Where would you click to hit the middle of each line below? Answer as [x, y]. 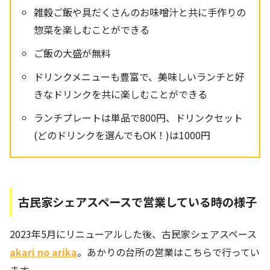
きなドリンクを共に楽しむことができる [121, 94]
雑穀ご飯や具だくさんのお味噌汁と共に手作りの [140, 12]
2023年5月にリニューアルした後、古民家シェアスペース [133, 234]
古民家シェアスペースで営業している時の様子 [137, 202]
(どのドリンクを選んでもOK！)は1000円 [122, 135]
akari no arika [43, 252]
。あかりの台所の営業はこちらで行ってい [168, 252]
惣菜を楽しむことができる [92, 29]
